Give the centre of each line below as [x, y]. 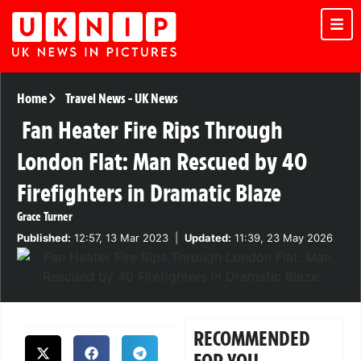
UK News [156, 99]
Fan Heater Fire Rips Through [152, 131]
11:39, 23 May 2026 [282, 238]
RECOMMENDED [252, 339]
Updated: [208, 238]
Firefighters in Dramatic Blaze [149, 193]
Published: [44, 238]
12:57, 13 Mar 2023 [120, 238]
